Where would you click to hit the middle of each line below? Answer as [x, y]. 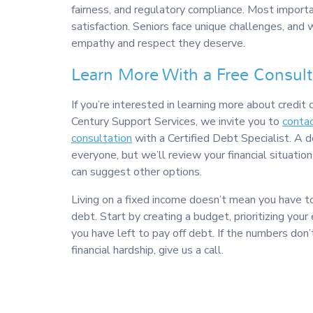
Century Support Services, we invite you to [177, 122]
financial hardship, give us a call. [147, 250]
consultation [102, 139]
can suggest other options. [137, 172]
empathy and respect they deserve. [158, 44]
